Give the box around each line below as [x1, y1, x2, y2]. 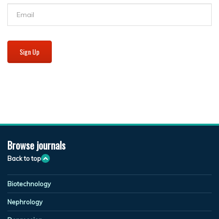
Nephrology [7, 198, 43, 206]
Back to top [7, 154, 41, 162]
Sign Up [20, 46, 40, 57]
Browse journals [7, 138, 66, 153]
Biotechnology [7, 180, 51, 188]
